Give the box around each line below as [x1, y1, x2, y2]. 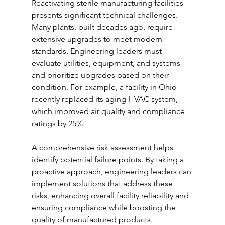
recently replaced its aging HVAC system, [31, 94, 180, 104]
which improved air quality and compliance [31, 106, 187, 117]
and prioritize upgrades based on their [31, 70, 171, 80]
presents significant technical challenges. [31, 10, 180, 20]
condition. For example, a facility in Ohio [31, 82, 179, 92]
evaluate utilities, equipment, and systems [31, 58, 182, 68]
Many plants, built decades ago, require [31, 22, 175, 32]
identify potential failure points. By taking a [31, 155, 186, 165]
